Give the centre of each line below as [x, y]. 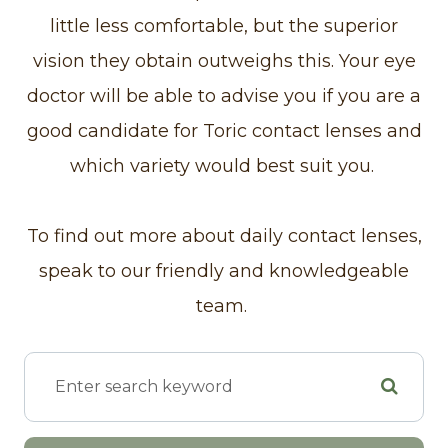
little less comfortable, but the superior [224, 25]
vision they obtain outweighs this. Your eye [224, 60]
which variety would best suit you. [224, 165]
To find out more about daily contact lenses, [224, 235]
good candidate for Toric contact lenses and [224, 130]
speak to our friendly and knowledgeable [224, 270]
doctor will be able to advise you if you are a [224, 95]
